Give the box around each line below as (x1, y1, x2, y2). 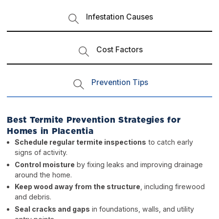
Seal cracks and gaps (14, 205, 90, 214)
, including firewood (140, 182, 205, 191)
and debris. (14, 193, 51, 201)
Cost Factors (96, 44, 143, 54)
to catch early (146, 138, 193, 147)
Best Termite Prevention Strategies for (7, 116, 181, 125)
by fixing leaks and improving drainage (74, 160, 203, 169)
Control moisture (14, 160, 75, 169)
